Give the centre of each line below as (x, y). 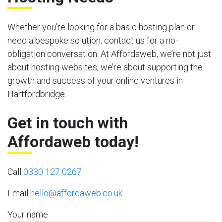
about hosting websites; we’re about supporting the (105, 67)
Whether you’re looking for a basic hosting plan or (101, 27)
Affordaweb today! (73, 141)
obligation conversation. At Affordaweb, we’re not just (109, 54)
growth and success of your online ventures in (95, 80)
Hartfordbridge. (37, 94)
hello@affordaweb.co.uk (76, 193)
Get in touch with (68, 123)
